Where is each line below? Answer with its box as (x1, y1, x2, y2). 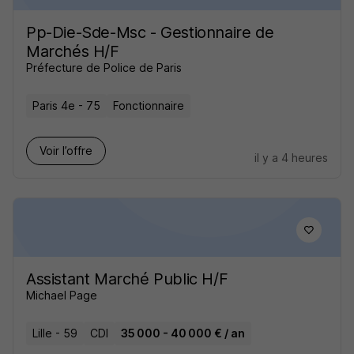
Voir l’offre (40, 144, 92, 157)
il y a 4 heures (254, 151, 328, 164)
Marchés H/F (26, 42, 119, 61)
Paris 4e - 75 (32, 99, 100, 112)
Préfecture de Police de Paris (26, 61, 182, 74)
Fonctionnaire (113, 99, 184, 112)
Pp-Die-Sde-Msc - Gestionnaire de (26, 23, 274, 42)
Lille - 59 (32, 326, 77, 340)
